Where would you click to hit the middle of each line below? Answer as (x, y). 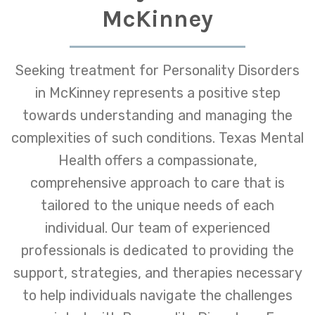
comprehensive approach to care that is (157, 182)
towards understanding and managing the (157, 115)
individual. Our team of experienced (157, 227)
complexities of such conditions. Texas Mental (157, 137)
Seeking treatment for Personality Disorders (157, 70)
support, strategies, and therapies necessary (157, 272)
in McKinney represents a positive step (157, 92)
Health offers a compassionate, (157, 160)
